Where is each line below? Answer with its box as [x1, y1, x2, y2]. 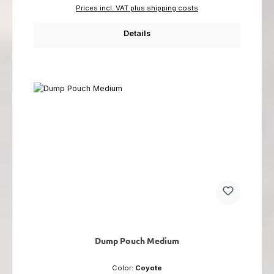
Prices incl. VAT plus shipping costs [76, 3, 198, 12]
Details [124, 28, 150, 38]
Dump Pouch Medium [95, 235, 179, 246]
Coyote [135, 264, 162, 273]
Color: [112, 264, 135, 273]
